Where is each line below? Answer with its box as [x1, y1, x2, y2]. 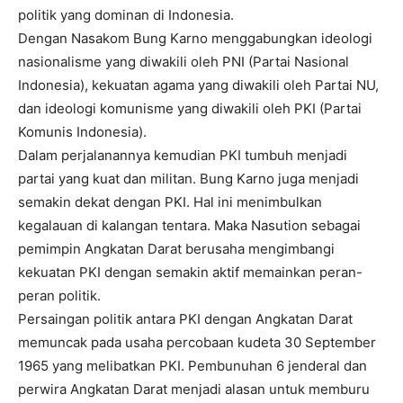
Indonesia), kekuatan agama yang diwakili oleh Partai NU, [18, 76, 379, 94]
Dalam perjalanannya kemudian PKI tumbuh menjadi [18, 147, 347, 165]
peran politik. [18, 287, 101, 305]
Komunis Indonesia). [18, 123, 147, 141]
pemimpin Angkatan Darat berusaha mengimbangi [18, 240, 335, 258]
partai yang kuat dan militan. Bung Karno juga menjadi [18, 170, 359, 188]
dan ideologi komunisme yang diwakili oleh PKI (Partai [18, 100, 362, 118]
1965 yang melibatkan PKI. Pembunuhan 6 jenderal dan [18, 357, 367, 375]
